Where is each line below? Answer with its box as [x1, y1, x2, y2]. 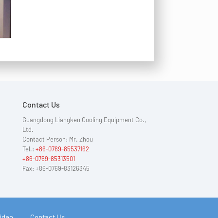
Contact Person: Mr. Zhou [22, 135, 93, 144]
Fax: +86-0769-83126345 [22, 164, 90, 173]
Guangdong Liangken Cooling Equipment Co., [22, 116, 146, 124]
